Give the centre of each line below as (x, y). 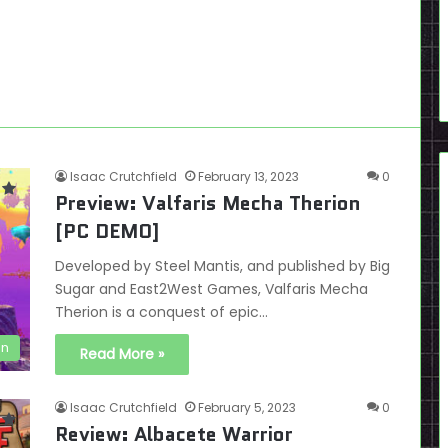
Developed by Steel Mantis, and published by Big (222, 266)
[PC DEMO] (107, 231)
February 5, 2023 (247, 407)
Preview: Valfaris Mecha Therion (208, 203)
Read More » (122, 354)
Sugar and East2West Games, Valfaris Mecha (211, 289)
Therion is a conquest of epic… (161, 312)
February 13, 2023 (248, 176)
